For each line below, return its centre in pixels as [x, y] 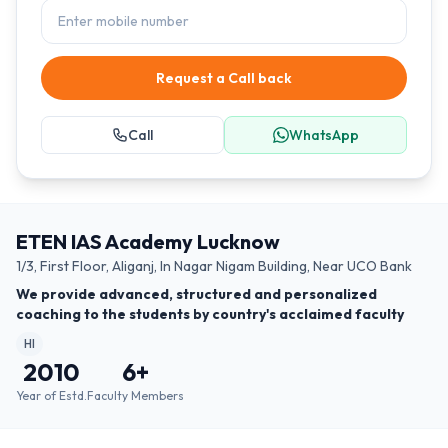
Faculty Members [135, 395]
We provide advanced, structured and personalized [196, 294]
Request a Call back [224, 78]
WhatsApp [323, 135]
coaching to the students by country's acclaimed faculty [210, 314]
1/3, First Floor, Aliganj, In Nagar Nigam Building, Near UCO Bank [214, 266]
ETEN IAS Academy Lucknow [148, 241]
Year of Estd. [51, 395]
